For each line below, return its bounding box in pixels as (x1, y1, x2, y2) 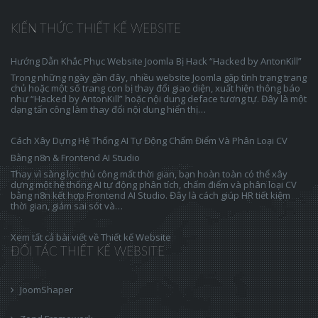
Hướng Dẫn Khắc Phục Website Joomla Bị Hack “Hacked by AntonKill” (11, 55, 302, 67)
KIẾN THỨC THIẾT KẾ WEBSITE (11, 23, 181, 35)
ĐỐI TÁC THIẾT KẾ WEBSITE (11, 246, 165, 258)
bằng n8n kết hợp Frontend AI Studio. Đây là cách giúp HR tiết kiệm (11, 189, 290, 202)
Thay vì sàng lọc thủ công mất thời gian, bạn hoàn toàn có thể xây (11, 168, 287, 180)
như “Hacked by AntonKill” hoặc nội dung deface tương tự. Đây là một (11, 92, 307, 105)
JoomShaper (20, 283, 73, 296)
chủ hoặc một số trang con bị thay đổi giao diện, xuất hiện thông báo (11, 82, 300, 94)
